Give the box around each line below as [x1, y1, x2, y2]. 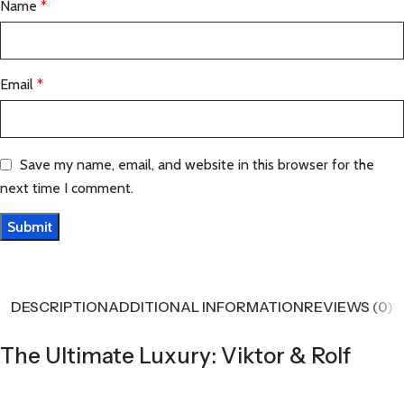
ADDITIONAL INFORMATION [108, 298, 304, 317]
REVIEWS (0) [304, 298, 393, 317]
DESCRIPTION [11, 298, 108, 317]
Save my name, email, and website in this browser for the [20, 155, 374, 173]
